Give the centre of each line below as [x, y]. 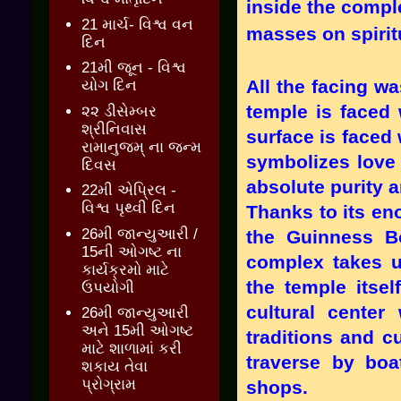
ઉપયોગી [108, 287]
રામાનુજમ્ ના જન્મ [142, 147]
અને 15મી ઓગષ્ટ [138, 331]
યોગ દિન [110, 86]
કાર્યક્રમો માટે [126, 269]
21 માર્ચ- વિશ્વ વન [138, 24]
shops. [280, 387]
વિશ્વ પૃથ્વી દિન [129, 209]
